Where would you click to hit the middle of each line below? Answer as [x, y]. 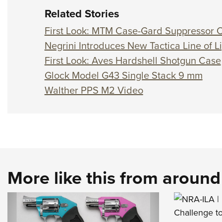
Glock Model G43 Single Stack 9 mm [123, 75]
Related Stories [82, 14]
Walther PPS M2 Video [94, 90]
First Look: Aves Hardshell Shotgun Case [133, 60]
